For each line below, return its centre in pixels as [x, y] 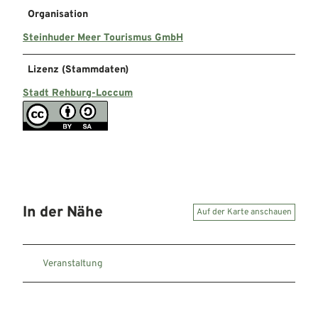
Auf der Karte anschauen [244, 213]
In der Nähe [63, 212]
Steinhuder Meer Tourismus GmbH [103, 38]
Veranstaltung [73, 263]
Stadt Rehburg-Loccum [78, 93]
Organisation [58, 14]
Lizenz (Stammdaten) [78, 70]
